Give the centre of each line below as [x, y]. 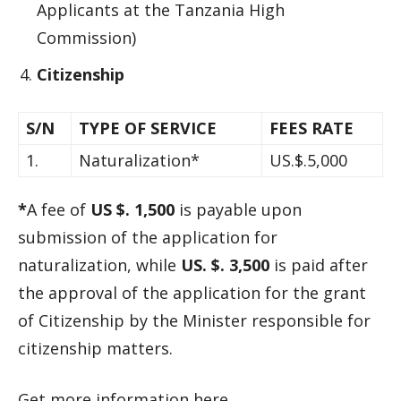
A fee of [59, 209]
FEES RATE [311, 128]
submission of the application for [148, 237]
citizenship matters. [95, 348]
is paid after [319, 265]
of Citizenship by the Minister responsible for [194, 320]
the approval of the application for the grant [192, 293]
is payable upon [238, 209]
